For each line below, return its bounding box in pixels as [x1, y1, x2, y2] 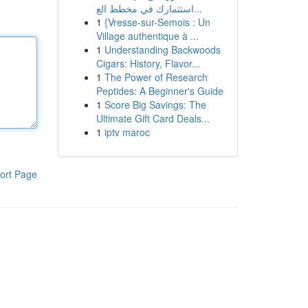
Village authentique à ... [96, 29, 199, 43]
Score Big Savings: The [104, 98, 206, 111]
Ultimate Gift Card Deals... [96, 111, 210, 125]
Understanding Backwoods [104, 43, 221, 56]
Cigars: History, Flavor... [96, 56, 200, 70]
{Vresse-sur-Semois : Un [104, 15, 210, 29]
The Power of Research [104, 70, 208, 84]
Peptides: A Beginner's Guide [96, 84, 223, 98]
